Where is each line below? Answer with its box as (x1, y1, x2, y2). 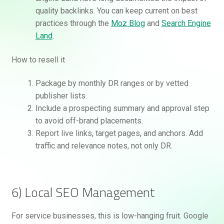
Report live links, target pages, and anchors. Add (35, 128, 203, 138)
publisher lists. (35, 91, 87, 101)
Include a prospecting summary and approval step (35, 103, 209, 113)
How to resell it (11, 54, 65, 64)
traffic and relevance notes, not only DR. (35, 141, 172, 151)
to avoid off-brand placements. (35, 116, 143, 126)
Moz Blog (110, 18, 145, 28)
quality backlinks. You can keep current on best (35, 6, 197, 16)
